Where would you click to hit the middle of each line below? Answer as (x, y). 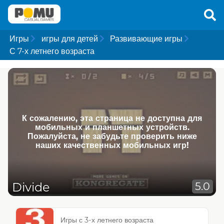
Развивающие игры (146, 38)
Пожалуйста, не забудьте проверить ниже (112, 136)
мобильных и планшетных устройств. (112, 127)
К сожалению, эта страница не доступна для (112, 118)
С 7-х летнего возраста (52, 51)
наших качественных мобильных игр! (112, 145)
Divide (31, 187)
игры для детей (69, 38)
